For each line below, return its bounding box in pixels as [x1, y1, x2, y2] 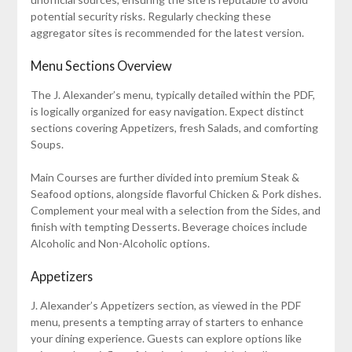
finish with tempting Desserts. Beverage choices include [30, 220, 307, 234]
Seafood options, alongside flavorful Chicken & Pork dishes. [30, 187, 321, 201]
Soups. [30, 137, 64, 152]
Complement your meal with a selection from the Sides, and [30, 203, 321, 218]
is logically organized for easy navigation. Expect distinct [30, 104, 304, 119]
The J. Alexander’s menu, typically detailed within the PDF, [30, 88, 315, 102]
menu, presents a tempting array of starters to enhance [30, 315, 303, 329]
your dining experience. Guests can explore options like [30, 332, 302, 346]
